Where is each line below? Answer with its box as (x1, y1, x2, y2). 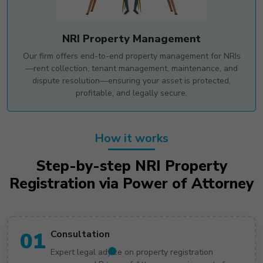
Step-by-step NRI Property (36, 156, 227, 176)
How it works (95, 130, 168, 146)
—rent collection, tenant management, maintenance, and (25, 62, 238, 74)
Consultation (50, 227, 110, 241)
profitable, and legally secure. (76, 87, 187, 99)
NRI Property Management (62, 31, 201, 46)
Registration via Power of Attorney (9, 173, 254, 194)
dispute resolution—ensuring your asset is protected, (32, 75, 231, 86)
